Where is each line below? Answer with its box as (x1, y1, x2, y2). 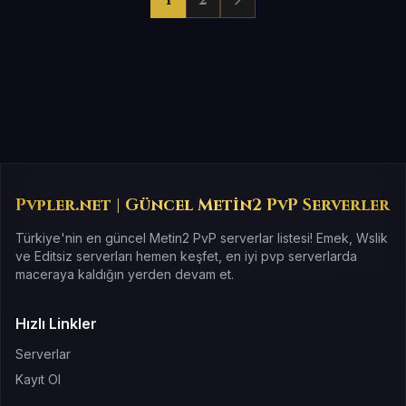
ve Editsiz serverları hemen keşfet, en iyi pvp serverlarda (15, 247, 357, 264)
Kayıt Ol (15, 371, 61, 387)
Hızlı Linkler (15, 314, 97, 333)
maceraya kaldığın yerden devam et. (15, 266, 234, 282)
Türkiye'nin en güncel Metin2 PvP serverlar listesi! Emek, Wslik (15, 229, 388, 246)
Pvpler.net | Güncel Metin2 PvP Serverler (15, 193, 390, 217)
